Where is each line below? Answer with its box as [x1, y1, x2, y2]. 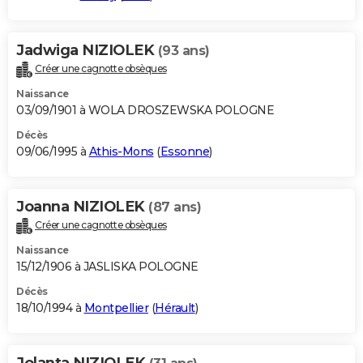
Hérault [155, 300, 195, 315]
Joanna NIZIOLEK [16, 197, 148, 216]
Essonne [160, 143, 209, 159]
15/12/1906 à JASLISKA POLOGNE [16, 258, 199, 274]
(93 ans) [157, 42, 210, 58]
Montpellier [83, 300, 148, 315]
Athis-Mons [88, 143, 154, 159]
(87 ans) [148, 199, 201, 215]
